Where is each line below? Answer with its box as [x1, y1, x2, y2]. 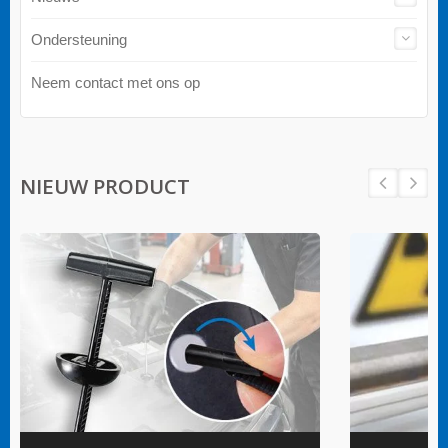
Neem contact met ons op [31, 73, 200, 91]
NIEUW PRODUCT [20, 171, 190, 200]
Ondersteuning [31, 30, 127, 48]
